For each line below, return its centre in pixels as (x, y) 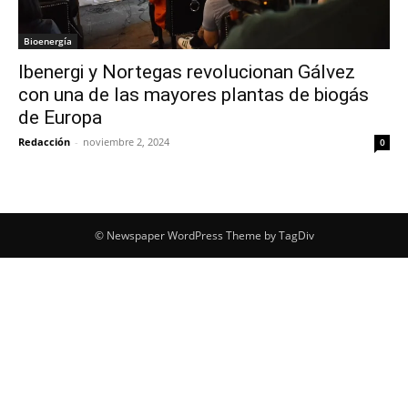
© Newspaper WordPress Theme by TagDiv (204, 235)
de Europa (60, 117)
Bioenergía (48, 41)
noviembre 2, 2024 (126, 142)
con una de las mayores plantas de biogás (194, 95)
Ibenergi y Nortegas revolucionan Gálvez (187, 72)
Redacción (44, 142)
